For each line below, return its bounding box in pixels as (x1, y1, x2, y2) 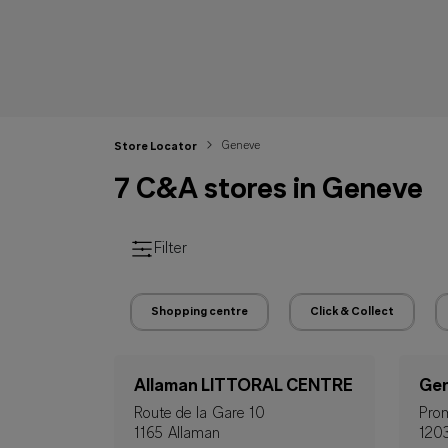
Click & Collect (310, 306, 394, 318)
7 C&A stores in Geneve (114, 175, 423, 206)
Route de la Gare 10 (134, 406, 265, 422)
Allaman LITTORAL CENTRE (134, 377, 353, 396)
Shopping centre (151, 306, 248, 318)
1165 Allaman (134, 426, 220, 442)
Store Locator (114, 141, 197, 153)
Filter (154, 241, 187, 257)
